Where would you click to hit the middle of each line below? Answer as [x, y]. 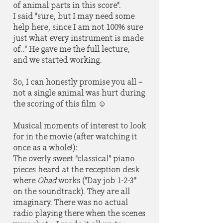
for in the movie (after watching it [75, 136]
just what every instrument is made [78, 38]
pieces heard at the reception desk [76, 169]
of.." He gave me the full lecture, [71, 49]
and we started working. [57, 60]
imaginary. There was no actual [70, 202]
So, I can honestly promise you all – [78, 82]
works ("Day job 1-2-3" [97, 180]
